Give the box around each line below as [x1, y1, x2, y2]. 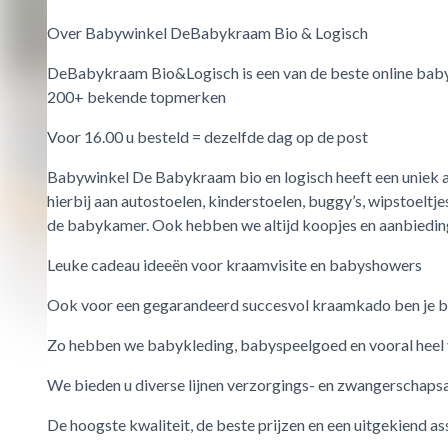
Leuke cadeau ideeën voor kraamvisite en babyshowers [47, 255, 422, 274]
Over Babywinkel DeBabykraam [47, 23, 274, 42]
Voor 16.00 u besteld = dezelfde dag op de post [47, 127, 368, 146]
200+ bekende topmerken [47, 87, 226, 106]
